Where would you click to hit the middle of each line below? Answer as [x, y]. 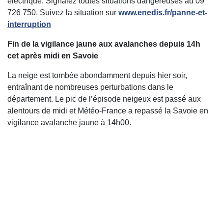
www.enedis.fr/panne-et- [163, 13]
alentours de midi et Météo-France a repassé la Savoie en [108, 111]
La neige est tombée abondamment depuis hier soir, [97, 76]
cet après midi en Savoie [53, 56]
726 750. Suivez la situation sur [63, 13]
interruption [29, 25]
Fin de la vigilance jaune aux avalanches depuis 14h [104, 44]
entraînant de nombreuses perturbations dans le [90, 87]
